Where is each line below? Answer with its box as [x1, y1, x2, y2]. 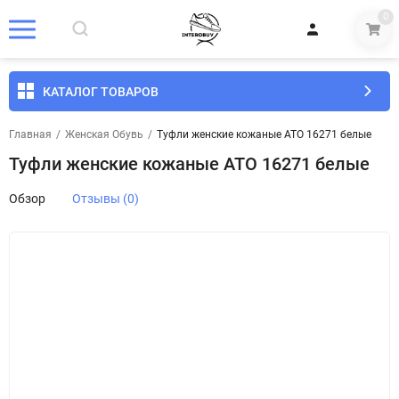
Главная [9, 128, 52, 141]
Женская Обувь [65, 128, 143, 141]
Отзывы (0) [72, 191, 139, 206]
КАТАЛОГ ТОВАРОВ [43, 84, 159, 99]
